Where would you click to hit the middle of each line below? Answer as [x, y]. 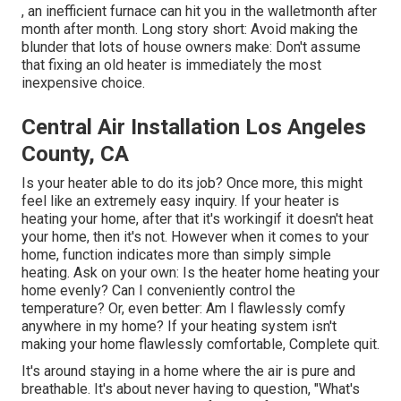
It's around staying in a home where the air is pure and [188, 371]
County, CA [75, 154]
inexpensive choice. [83, 83]
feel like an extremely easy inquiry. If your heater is [180, 201]
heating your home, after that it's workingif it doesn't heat [197, 219]
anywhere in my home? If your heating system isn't [179, 327]
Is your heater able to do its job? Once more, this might [192, 183]
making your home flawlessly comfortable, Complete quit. [200, 345]
